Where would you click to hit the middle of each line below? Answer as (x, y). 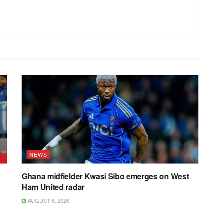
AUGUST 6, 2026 (48, 201)
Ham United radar (53, 187)
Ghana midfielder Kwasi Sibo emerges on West (105, 176)
